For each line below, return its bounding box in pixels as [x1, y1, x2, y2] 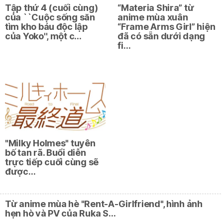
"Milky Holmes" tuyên [5, 137, 96, 148]
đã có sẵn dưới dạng [117, 30, 206, 41]
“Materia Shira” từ [117, 2, 194, 13]
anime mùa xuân [117, 11, 188, 22]
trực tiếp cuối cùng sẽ [5, 156, 99, 167]
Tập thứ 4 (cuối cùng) [5, 2, 98, 13]
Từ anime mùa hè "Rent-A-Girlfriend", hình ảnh [5, 198, 203, 209]
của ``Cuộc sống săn [5, 11, 95, 22]
